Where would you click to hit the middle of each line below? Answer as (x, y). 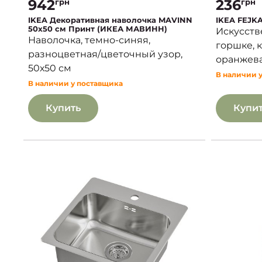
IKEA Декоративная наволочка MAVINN (110, 20)
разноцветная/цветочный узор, (105, 54)
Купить (63, 108)
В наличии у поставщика (75, 83)
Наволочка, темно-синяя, (89, 40)
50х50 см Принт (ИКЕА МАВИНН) (98, 28)
